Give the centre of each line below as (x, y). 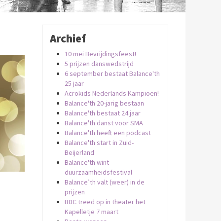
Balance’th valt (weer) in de (104, 182)
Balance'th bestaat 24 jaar (102, 113)
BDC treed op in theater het (105, 202)
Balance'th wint (87, 162)
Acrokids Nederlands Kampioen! (111, 93)
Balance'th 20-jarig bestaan (104, 103)
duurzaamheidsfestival (98, 172)
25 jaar (74, 83)
